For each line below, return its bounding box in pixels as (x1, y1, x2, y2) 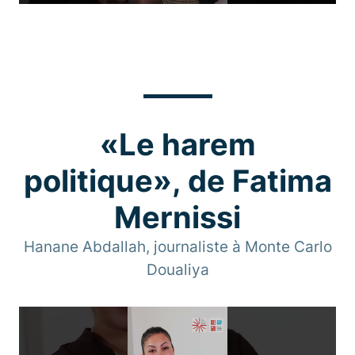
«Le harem (99, 125, 256, 162)
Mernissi (114, 198, 241, 235)
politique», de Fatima (23, 162, 332, 199)
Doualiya (146, 260, 209, 279)
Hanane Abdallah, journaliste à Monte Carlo (23, 237, 332, 256)
